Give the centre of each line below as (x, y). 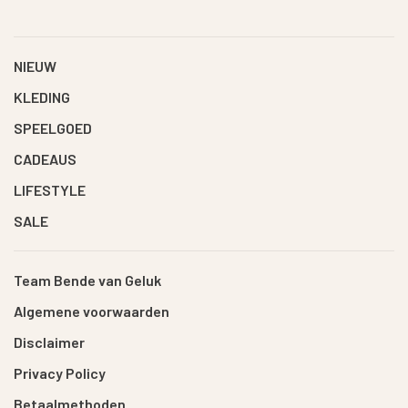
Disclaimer (49, 342)
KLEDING (42, 97)
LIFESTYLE (50, 190)
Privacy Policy (60, 373)
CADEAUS (45, 159)
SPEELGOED (53, 128)
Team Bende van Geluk (87, 280)
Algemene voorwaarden (92, 311)
